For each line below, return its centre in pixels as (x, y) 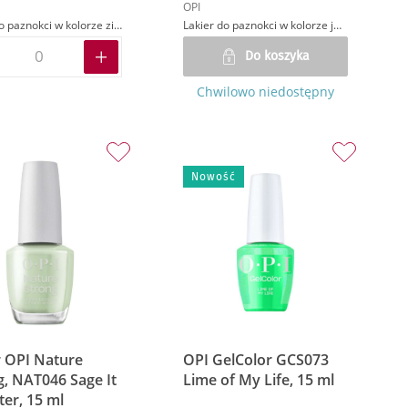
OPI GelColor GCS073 (256, 360)
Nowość (214, 176)
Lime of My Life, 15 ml (259, 380)
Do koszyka (277, 56)
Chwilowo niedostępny (266, 91)
